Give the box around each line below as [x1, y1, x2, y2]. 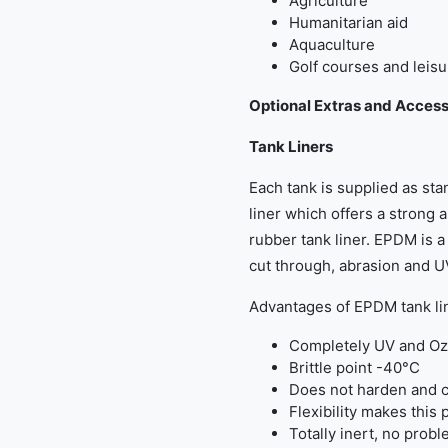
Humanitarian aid [289, 13, 408, 32]
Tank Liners [249, 137, 333, 156]
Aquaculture [289, 35, 375, 54]
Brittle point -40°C [289, 358, 420, 377]
